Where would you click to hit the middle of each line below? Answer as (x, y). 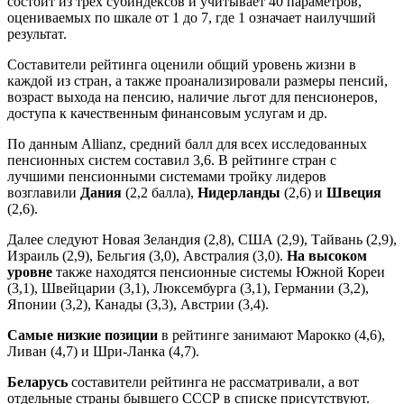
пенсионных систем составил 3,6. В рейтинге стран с (172, 160)
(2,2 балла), (160, 192)
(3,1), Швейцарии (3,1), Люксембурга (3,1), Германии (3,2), (188, 288)
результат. (37, 33)
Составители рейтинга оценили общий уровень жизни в (182, 64)
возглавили (44, 192)
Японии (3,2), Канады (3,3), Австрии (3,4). (138, 304)
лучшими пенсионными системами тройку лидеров (167, 176)
